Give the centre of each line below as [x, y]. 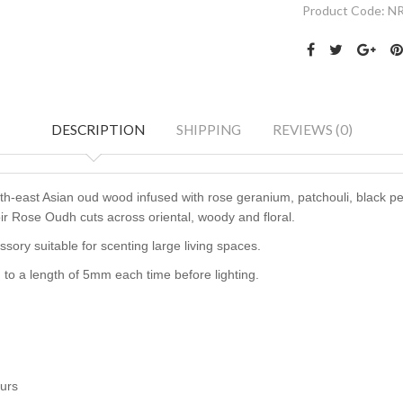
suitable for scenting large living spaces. [146, 246]
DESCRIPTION [98, 130]
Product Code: [345, 11]
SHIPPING [208, 130]
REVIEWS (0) [312, 130]
